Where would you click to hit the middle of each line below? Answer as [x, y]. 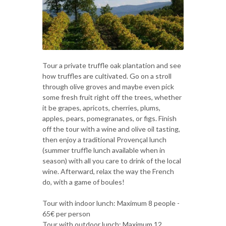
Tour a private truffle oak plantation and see [112, 65]
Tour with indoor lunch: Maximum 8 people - [111, 203]
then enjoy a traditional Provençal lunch [104, 139]
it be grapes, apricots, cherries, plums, [101, 107]
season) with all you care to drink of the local [112, 160]
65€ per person [66, 213]
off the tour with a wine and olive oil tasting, [111, 129]
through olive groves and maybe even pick [108, 86]
